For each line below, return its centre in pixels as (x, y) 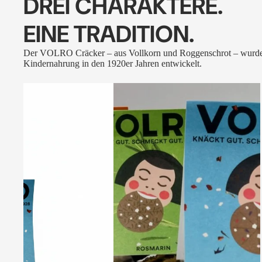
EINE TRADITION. (109, 34)
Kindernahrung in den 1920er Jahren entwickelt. (113, 63)
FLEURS (41, 108)
